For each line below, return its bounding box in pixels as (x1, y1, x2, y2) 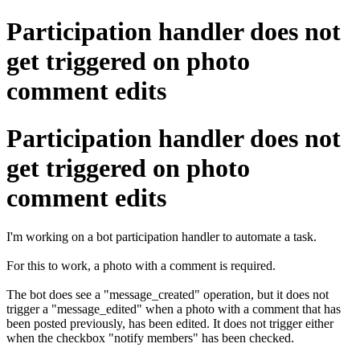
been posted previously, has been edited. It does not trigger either (6, 317, 333, 331)
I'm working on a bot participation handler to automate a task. (6, 230, 317, 244)
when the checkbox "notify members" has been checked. (6, 331, 294, 346)
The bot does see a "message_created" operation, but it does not (6, 288, 329, 302)
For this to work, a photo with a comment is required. (6, 259, 276, 273)
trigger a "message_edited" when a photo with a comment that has (6, 302, 341, 317)
